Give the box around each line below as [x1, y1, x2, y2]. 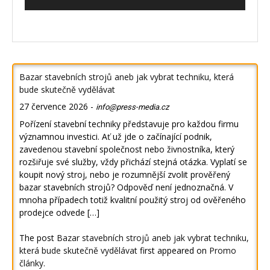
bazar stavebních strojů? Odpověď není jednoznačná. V [19, 181, 233, 193]
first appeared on [137, 245, 209, 257]
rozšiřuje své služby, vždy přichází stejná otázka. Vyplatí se [19, 156, 247, 168]
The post [19, 232, 57, 244]
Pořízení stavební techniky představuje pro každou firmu [19, 118, 239, 130]
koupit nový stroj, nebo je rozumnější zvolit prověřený [19, 169, 230, 181]
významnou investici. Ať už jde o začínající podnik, [19, 131, 212, 143]
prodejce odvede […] [19, 207, 99, 219]
